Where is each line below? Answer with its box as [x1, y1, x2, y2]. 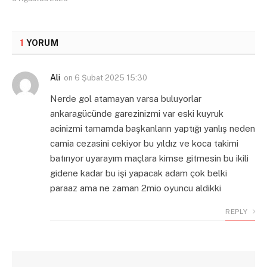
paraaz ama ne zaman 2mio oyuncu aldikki [50, 183, 221, 194]
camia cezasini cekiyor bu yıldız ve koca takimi [50, 138, 238, 149]
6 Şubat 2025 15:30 [74, 73, 147, 83]
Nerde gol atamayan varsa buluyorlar [50, 94, 201, 104]
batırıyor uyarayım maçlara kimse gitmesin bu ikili [50, 153, 249, 164]
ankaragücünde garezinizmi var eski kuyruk [50, 108, 223, 119]
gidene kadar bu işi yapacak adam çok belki [50, 168, 227, 179]
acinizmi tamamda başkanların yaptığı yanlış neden [50, 123, 255, 134]
